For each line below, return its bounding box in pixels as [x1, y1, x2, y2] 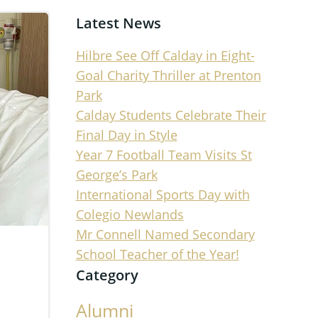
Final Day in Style [75, 126, 177, 143]
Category [75, 265, 138, 285]
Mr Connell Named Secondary [75, 226, 255, 243]
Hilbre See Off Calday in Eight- [75, 47, 255, 64]
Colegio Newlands [75, 206, 184, 223]
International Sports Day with [75, 186, 250, 203]
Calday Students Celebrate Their [75, 106, 266, 124]
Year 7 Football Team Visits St [75, 146, 252, 163]
